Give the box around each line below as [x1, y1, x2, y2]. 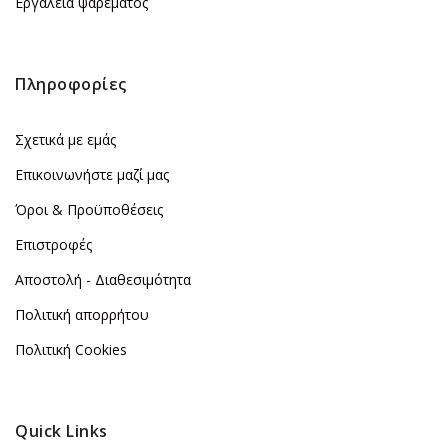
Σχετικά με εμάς [15, 130, 116, 150]
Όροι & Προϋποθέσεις [15, 200, 163, 220]
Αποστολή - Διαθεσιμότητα [15, 270, 191, 290]
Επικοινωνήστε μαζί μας [15, 165, 169, 185]
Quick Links [15, 420, 108, 443]
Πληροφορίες [15, 73, 127, 96]
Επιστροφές [15, 235, 92, 255]
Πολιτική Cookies [15, 340, 127, 360]
